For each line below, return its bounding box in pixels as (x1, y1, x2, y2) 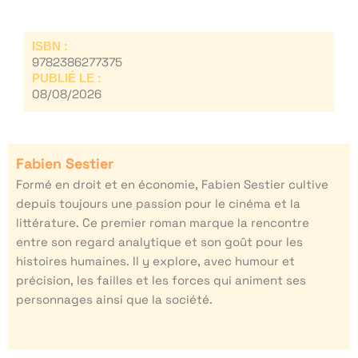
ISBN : (32, 38, 68, 53)
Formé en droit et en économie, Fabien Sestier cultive (16, 176, 328, 192)
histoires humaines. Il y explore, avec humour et (16, 253, 295, 268)
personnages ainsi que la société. (16, 291, 213, 307)
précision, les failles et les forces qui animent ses (16, 272, 306, 288)
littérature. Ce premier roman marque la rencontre (16, 214, 309, 230)
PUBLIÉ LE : (32, 70, 101, 85)
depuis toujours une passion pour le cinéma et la (16, 195, 300, 211)
